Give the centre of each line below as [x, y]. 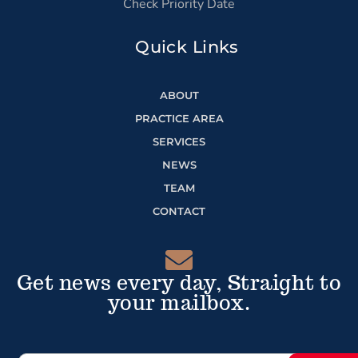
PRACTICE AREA [179, 118]
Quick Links [187, 46]
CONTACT [179, 211]
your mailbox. [179, 302]
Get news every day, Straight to [179, 282]
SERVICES [179, 141]
